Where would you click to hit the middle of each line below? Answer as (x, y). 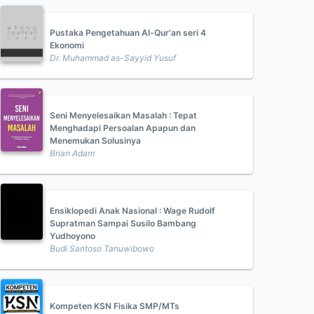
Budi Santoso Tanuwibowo (102, 248)
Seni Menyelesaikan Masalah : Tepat (123, 115)
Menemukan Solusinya (95, 141)
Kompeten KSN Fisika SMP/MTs (115, 306)
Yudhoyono (73, 236)
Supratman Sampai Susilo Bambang (123, 223)
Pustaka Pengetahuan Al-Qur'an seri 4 (128, 33)
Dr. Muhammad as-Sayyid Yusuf (113, 58)
